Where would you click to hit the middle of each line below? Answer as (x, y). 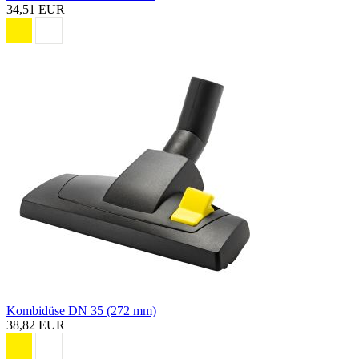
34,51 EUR (36, 9)
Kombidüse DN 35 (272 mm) (81, 310)
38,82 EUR (36, 325)
